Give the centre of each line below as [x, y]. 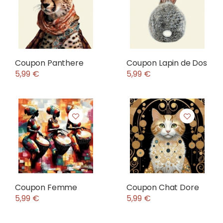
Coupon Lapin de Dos [167, 63]
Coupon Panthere [49, 63]
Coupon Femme [46, 187]
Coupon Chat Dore [163, 187]
